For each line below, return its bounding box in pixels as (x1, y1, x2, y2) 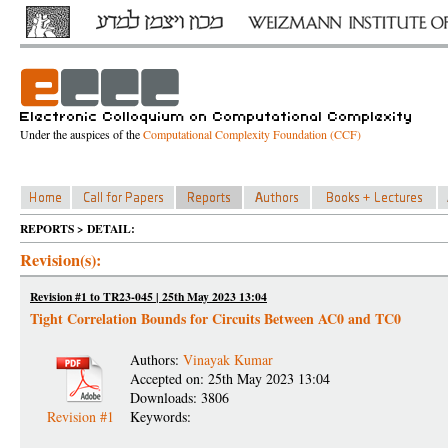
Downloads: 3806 (130, 388, 229, 407)
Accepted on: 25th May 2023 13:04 (130, 369, 330, 388)
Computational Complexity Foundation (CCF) (143, 126, 361, 142)
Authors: (130, 350, 183, 369)
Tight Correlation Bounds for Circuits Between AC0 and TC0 (30, 308, 401, 329)
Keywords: (130, 407, 196, 426)
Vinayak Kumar (183, 350, 273, 369)
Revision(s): (20, 248, 101, 272)
